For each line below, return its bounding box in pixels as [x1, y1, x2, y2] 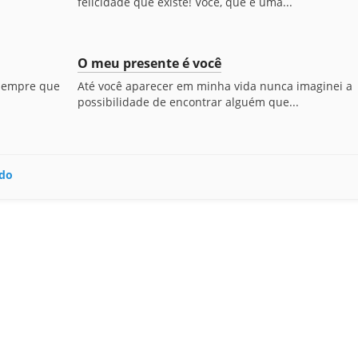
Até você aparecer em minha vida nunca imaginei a [77, 78, 352, 93]
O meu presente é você [77, 54, 221, 72]
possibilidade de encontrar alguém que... [77, 94, 299, 109]
